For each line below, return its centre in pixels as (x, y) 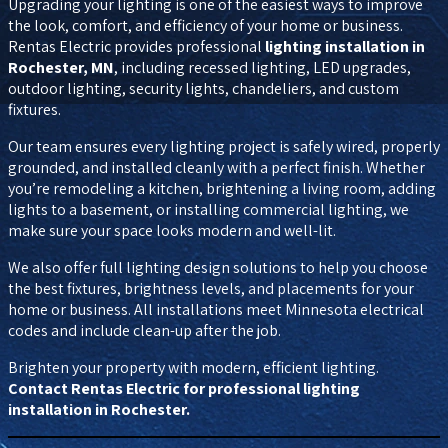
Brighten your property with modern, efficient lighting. (193, 368)
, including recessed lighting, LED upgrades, (262, 68)
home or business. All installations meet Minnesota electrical (216, 310)
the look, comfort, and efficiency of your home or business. (205, 26)
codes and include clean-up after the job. (144, 331)
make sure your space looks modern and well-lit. (172, 231)
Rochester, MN (61, 68)
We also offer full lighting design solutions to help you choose (218, 268)
